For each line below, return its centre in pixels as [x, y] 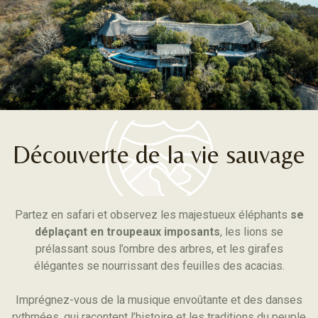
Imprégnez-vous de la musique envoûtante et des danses [159, 300]
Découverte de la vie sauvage [159, 154]
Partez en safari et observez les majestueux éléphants [152, 215]
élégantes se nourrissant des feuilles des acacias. [159, 266]
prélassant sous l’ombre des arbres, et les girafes [159, 249]
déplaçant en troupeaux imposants [127, 232]
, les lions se [252, 232]
